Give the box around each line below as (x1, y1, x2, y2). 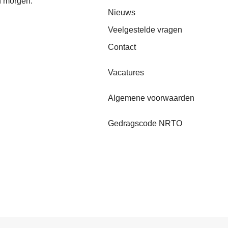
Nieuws (108, 8, 135, 17)
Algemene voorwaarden (108, 93, 194, 102)
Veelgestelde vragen (108, 25, 182, 34)
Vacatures (108, 68, 144, 77)
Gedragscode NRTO (108, 119, 182, 128)
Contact (108, 42, 136, 51)
